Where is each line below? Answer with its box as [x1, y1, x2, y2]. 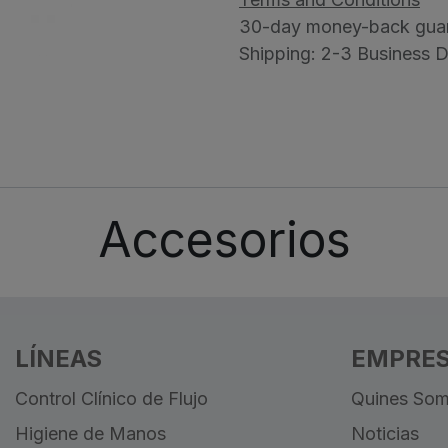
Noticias [351, 423, 419, 445]
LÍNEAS [15, 344, 102, 374]
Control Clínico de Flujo [15, 388, 208, 410]
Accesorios [97, 210, 351, 270]
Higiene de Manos [15, 423, 166, 445]
